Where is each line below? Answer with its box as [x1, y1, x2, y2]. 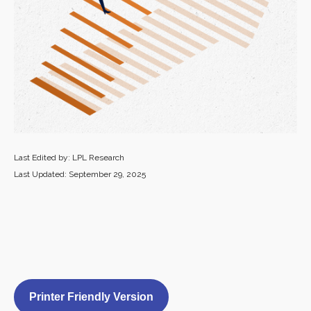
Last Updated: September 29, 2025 [14, 169, 146, 179]
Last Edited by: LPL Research [14, 153, 124, 162]
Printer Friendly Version [29, 291, 153, 303]
